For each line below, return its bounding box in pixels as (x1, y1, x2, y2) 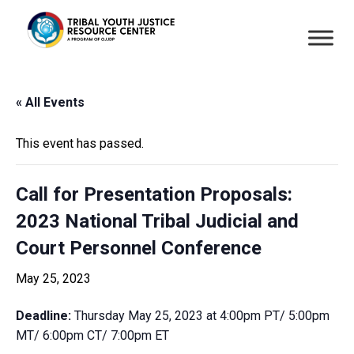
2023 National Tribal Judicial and (16, 210, 299, 232)
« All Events (16, 95, 85, 110)
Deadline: (16, 308, 74, 323)
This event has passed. (16, 136, 144, 151)
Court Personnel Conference (16, 237, 262, 259)
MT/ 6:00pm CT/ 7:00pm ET (16, 328, 169, 343)
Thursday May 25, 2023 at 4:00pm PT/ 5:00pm (74, 308, 330, 323)
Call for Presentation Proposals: (16, 183, 292, 205)
